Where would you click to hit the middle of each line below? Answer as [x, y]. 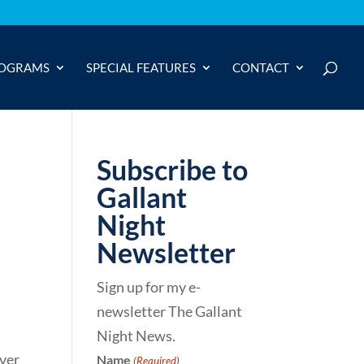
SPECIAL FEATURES [141, 67]
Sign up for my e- [149, 287]
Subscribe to [173, 169]
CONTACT [261, 67]
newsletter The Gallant [170, 311]
